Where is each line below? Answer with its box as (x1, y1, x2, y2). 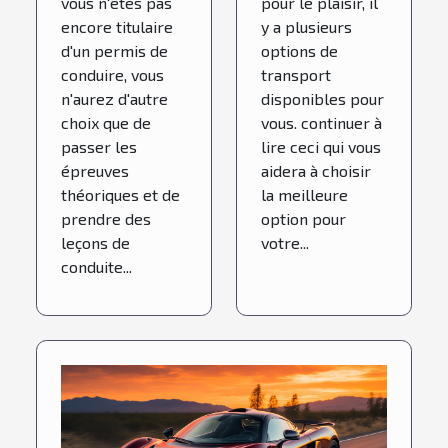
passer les (61, 136, 137, 156)
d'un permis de (61, 40, 168, 60)
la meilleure (261, 184, 348, 204)
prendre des (61, 208, 151, 228)
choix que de (61, 112, 151, 132)
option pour (261, 208, 346, 228)
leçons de (61, 232, 130, 252)
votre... (261, 232, 309, 252)
